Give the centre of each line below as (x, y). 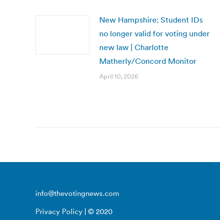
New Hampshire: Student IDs (151, 20)
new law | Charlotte (134, 47)
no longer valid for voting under (154, 33)
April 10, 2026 (119, 76)
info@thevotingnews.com (77, 193)
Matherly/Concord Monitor (148, 61)
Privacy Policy (59, 211)
